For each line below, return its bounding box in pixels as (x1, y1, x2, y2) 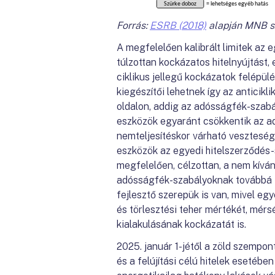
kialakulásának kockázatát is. (117, 219, 246, 231)
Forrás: (117, 20, 150, 32)
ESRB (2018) (150, 20, 206, 32)
